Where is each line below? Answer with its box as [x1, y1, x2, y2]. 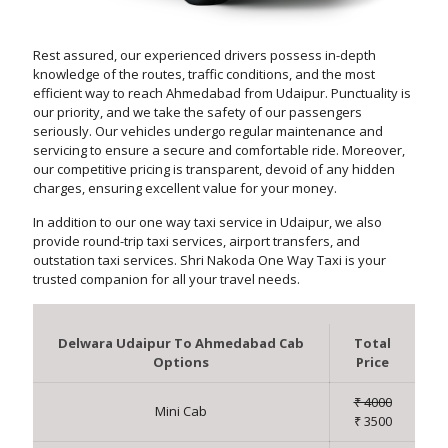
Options [153, 353, 209, 372]
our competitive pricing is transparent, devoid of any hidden [33, 160, 395, 179]
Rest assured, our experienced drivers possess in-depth [33, 46, 376, 65]
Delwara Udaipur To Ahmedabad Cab [58, 334, 304, 353]
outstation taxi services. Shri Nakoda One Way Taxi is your [33, 251, 386, 270]
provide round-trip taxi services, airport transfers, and [33, 232, 360, 251]
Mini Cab [155, 402, 207, 421]
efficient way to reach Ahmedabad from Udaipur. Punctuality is [33, 84, 411, 103]
